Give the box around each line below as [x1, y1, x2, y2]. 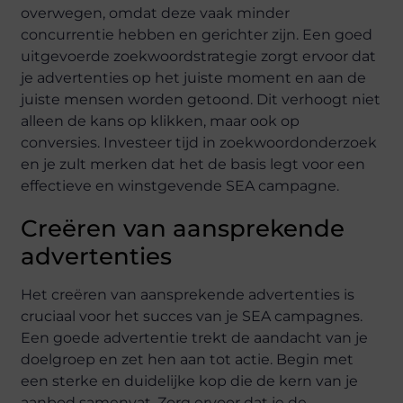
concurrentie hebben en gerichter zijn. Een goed [21, 26, 373, 44]
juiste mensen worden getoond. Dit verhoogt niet [21, 91, 381, 109]
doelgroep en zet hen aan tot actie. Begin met [21, 351, 354, 369]
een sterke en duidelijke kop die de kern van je [21, 372, 359, 390]
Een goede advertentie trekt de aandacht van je [21, 329, 369, 347]
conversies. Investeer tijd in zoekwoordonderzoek [21, 134, 378, 152]
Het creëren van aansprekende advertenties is [21, 286, 355, 304]
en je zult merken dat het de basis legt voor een [21, 156, 366, 174]
